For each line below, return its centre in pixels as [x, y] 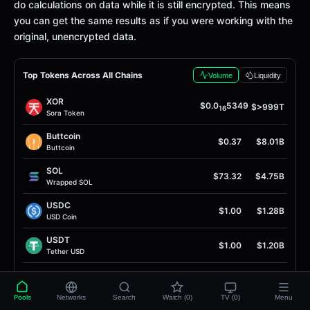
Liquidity [267, 75]
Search [124, 297]
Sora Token [65, 113]
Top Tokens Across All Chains [83, 75]
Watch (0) [177, 297]
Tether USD [65, 251]
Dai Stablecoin [70, 286]
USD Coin [62, 217]
